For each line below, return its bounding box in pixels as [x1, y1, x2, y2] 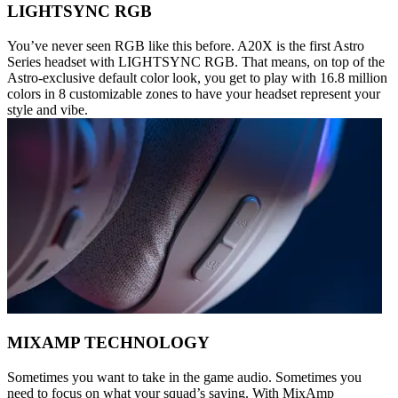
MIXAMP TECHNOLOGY [7, 333, 210, 353]
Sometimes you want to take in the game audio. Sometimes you [7, 369, 362, 385]
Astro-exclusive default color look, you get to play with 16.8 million [7, 69, 387, 85]
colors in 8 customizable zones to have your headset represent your [7, 85, 380, 101]
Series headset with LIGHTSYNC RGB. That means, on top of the [7, 53, 385, 69]
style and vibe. [7, 101, 88, 117]
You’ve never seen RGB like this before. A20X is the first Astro [7, 37, 364, 53]
